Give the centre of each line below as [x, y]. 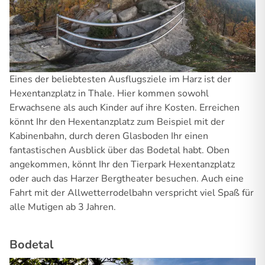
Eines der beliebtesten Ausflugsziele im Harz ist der [120, 79]
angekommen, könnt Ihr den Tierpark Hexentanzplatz [122, 164]
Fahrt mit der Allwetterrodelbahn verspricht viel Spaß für [132, 193]
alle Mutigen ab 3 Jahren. [63, 207]
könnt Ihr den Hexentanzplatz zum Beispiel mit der [117, 122]
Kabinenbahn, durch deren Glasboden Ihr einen [109, 136]
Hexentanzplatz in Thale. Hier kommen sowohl [109, 93]
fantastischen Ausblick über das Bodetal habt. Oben [119, 150]
